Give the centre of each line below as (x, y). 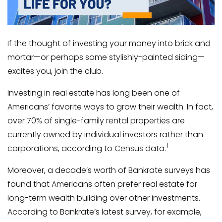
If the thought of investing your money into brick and (109, 43)
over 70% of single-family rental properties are (96, 120)
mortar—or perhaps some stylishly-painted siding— (106, 57)
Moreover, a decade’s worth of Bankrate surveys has (109, 170)
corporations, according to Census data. (87, 148)
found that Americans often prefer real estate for (102, 184)
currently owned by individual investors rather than (105, 134)
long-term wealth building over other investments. (104, 198)
